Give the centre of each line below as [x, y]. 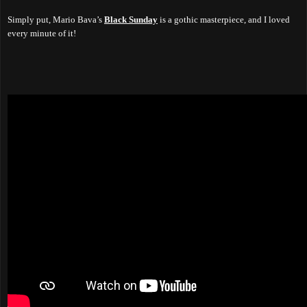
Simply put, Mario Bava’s [56, 19]
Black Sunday [131, 19]
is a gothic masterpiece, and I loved [224, 19]
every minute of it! [42, 33]
